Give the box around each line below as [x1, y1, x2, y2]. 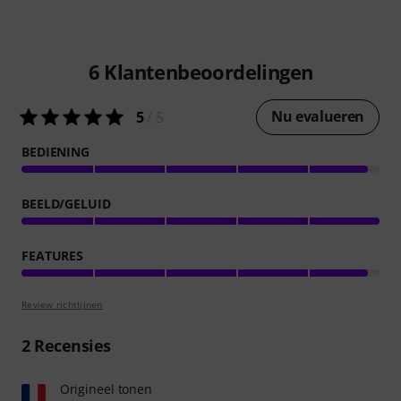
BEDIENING [21, 142, 90, 160]
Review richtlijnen [21, 297, 103, 311]
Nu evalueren [270, 106, 364, 126]
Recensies [30, 334, 111, 356]
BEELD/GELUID [21, 194, 111, 212]
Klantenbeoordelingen [99, 57, 313, 85]
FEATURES [21, 246, 84, 264]
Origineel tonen [59, 380, 153, 397]
